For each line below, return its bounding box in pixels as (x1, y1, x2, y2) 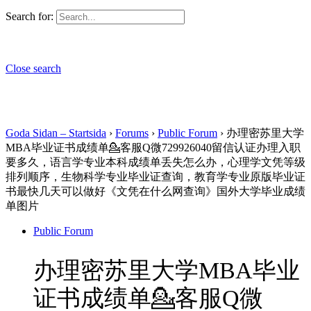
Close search (6, 62, 61, 74)
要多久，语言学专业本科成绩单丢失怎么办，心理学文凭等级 (6, 156, 305, 168)
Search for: (6, 10, 53, 22)
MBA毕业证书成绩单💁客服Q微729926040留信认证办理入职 (6, 142, 301, 153)
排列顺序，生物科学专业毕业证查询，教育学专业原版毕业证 (6, 171, 305, 183)
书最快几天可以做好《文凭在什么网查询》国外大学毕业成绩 (6, 185, 305, 197)
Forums (115, 127, 149, 139)
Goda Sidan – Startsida (6, 127, 106, 139)
